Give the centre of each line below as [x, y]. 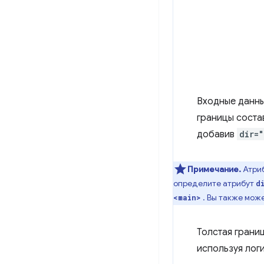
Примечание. [214, 169]
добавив [217, 134]
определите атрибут [214, 183]
